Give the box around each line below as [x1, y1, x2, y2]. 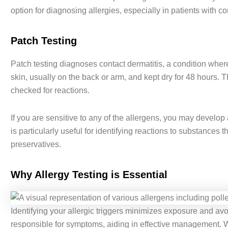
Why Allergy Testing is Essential [10, 169, 167, 181]
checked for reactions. [10, 86, 90, 95]
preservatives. [10, 140, 61, 149]
